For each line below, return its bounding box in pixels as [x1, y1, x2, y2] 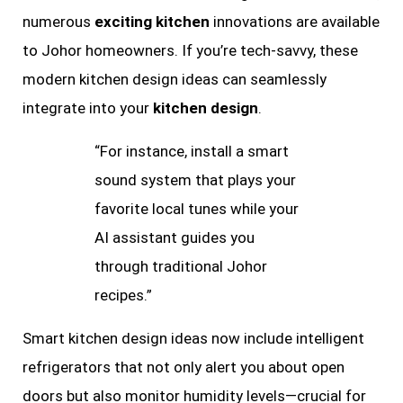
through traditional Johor [94, 256, 267, 275]
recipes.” [94, 285, 152, 304]
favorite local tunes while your [94, 199, 299, 218]
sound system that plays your [94, 170, 296, 189]
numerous [22, 12, 94, 31]
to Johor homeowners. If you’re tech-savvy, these [22, 40, 358, 59]
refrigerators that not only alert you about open [22, 357, 345, 376]
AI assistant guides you [94, 228, 255, 246]
